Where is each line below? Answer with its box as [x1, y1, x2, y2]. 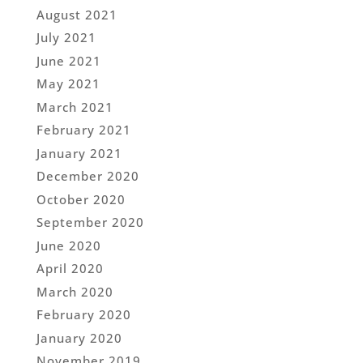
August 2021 [36, 6, 117, 23]
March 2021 [36, 98, 113, 115]
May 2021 [36, 75, 100, 92]
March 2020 [36, 283, 113, 300]
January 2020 [36, 329, 122, 346]
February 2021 [36, 122, 131, 139]
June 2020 [36, 237, 101, 254]
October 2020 [36, 190, 126, 207]
